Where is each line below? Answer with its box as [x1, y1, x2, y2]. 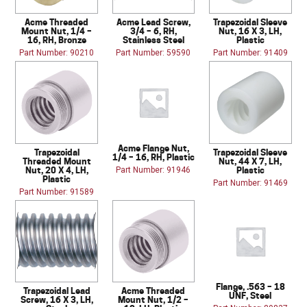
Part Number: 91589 [19, 186, 95, 197]
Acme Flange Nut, [117, 142, 189, 153]
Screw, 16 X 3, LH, [20, 294, 93, 306]
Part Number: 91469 [212, 177, 288, 188]
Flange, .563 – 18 [215, 281, 285, 293]
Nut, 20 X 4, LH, [25, 164, 88, 175]
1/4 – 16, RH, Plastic [112, 151, 195, 162]
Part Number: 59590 [116, 47, 191, 58]
